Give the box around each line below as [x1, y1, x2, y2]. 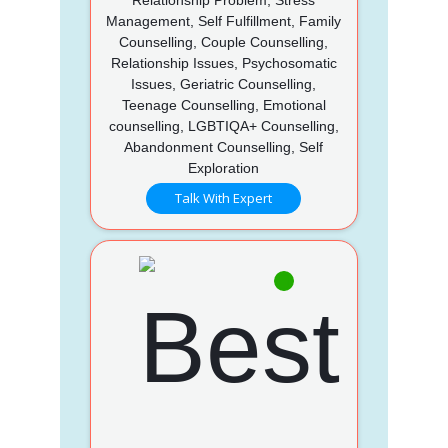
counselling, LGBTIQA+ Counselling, [108, 117, 339, 134]
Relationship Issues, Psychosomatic [110, 54, 337, 71]
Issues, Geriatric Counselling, [131, 75, 317, 92]
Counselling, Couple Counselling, [119, 33, 329, 50]
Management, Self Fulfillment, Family [106, 12, 342, 29]
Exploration [188, 159, 260, 176]
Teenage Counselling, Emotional [121, 96, 326, 113]
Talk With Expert [175, 188, 273, 207]
